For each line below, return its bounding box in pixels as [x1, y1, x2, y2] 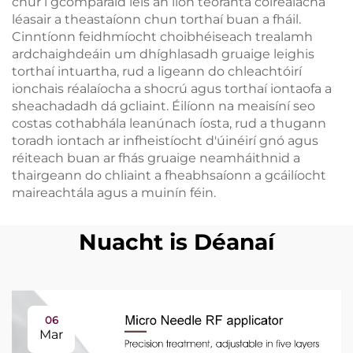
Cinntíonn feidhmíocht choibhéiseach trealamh [12, 28, 313, 44]
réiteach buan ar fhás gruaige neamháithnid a [12, 150, 300, 165]
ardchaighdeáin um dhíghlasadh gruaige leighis [12, 46, 314, 61]
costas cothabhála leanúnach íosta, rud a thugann [12, 115, 326, 131]
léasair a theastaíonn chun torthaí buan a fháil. [12, 11, 301, 27]
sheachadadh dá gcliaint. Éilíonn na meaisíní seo [12, 98, 315, 113]
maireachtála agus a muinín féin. [12, 184, 216, 200]
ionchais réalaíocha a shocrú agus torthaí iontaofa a [12, 80, 332, 96]
